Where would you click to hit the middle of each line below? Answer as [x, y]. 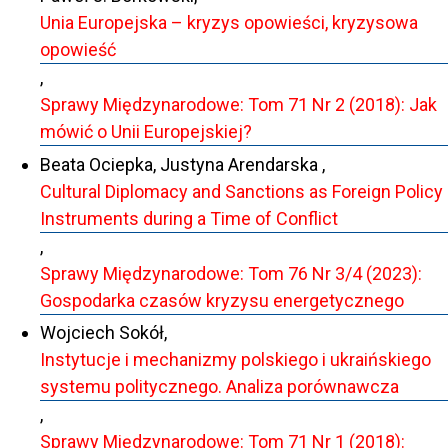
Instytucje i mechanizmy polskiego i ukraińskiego [235, 360]
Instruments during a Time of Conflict [189, 218]
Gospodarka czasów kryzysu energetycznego [222, 300]
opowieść [78, 50]
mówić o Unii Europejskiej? [146, 132]
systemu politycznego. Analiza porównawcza [219, 387]
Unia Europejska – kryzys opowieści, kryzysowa [229, 23]
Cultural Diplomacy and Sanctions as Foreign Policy [241, 191]
